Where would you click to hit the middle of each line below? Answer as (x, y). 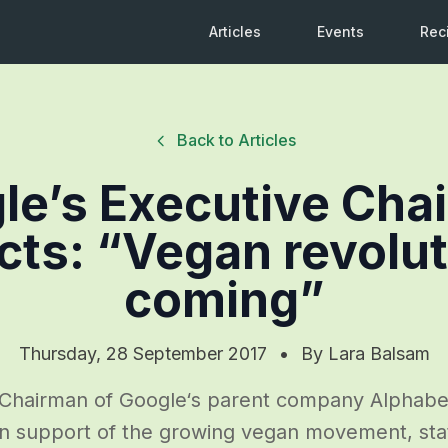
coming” (224, 299)
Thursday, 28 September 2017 (142, 353)
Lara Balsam (378, 353)
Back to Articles (236, 140)
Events (340, 31)
